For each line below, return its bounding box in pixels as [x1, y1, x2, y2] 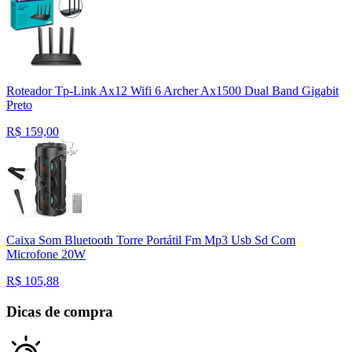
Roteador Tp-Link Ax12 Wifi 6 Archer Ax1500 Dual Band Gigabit [6, 84, 339, 98]
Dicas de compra [6, 302, 113, 320]
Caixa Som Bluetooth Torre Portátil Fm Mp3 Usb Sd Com [6, 233, 295, 247]
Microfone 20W [6, 247, 86, 262]
